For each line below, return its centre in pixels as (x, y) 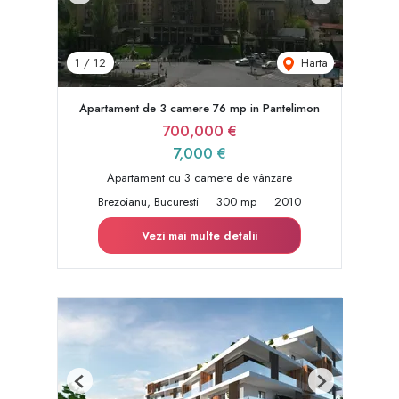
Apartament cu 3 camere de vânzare (199, 178)
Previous (98, 388)
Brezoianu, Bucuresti (148, 202)
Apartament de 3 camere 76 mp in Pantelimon (199, 109)
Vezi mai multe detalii (199, 236)
